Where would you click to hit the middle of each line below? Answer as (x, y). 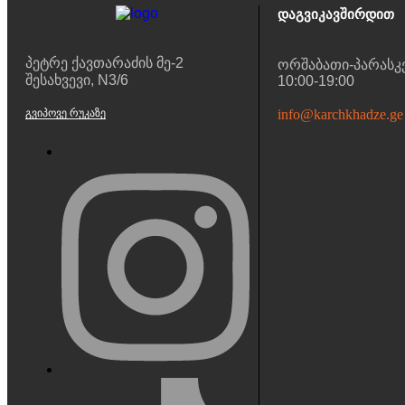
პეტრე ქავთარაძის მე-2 (104, 63)
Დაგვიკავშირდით (335, 14)
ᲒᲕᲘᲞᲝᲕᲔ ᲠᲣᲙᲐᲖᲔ (66, 113)
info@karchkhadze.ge (340, 114)
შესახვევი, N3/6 (77, 80)
